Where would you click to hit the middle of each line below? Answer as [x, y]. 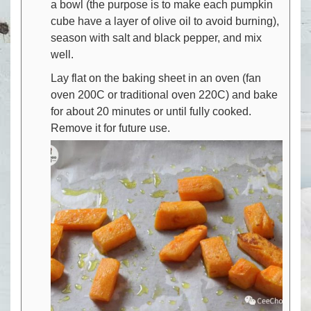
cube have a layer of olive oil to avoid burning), [165, 21]
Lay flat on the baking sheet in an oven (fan [156, 78]
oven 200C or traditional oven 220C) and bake [164, 94]
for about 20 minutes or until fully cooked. [151, 111]
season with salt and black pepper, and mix [156, 37]
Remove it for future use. [110, 128]
